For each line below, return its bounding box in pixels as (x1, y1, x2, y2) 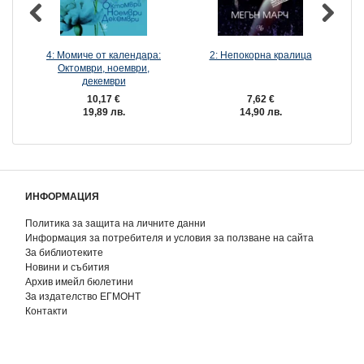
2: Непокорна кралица (209, 50, 312, 61)
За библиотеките (25, 247, 103, 258)
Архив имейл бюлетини (25, 276, 133, 288)
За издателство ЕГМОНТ (25, 291, 141, 302)
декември (81, 76, 126, 87)
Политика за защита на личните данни (25, 218, 206, 229)
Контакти (25, 305, 67, 317)
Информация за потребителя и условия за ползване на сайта (25, 232, 314, 244)
